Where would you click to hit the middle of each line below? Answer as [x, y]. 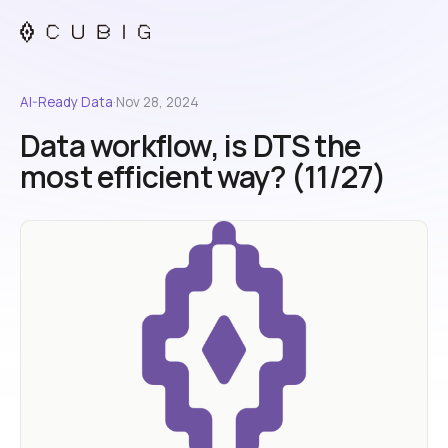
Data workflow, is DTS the [191, 145]
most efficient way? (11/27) [203, 176]
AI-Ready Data [66, 102]
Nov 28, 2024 [157, 102]
